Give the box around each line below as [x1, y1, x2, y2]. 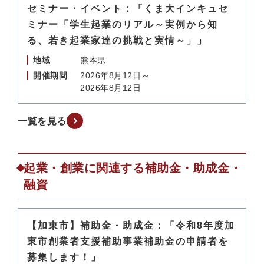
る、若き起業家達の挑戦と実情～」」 [27, 35, 207, 45]
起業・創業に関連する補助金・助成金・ [24, 161, 242, 174]
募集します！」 [27, 252, 101, 262]
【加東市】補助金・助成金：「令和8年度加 [27, 220, 235, 230]
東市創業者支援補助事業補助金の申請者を [27, 236, 229, 246]
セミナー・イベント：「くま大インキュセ [27, 4, 229, 14]
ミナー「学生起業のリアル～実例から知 [27, 19, 218, 29]
